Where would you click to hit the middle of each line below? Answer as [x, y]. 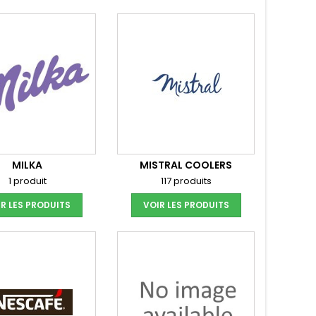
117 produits [186, 181]
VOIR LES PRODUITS [186, 205]
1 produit [27, 181]
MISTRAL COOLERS [186, 165]
